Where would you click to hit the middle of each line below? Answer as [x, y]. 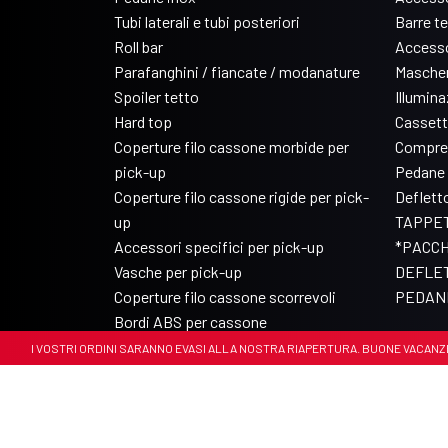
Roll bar [138, 46]
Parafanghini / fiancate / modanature [237, 71]
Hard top [143, 121]
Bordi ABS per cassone [190, 321]
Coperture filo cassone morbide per [231, 146]
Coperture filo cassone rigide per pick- [241, 196]
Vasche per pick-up [178, 271]
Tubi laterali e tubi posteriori [207, 21]
